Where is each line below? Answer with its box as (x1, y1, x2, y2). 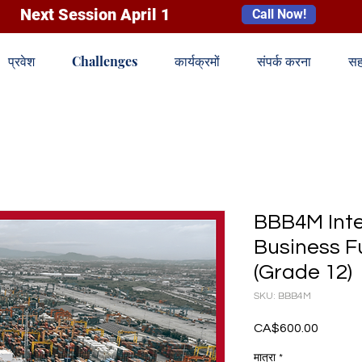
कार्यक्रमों (175, 53, 220, 69)
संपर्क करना (257, 53, 311, 69)
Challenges (72, 53, 137, 69)
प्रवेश (8, 53, 35, 69)
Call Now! (251, 6, 306, 22)
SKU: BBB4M (254, 291, 311, 301)
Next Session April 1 (20, 5, 170, 24)
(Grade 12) (254, 262, 352, 283)
